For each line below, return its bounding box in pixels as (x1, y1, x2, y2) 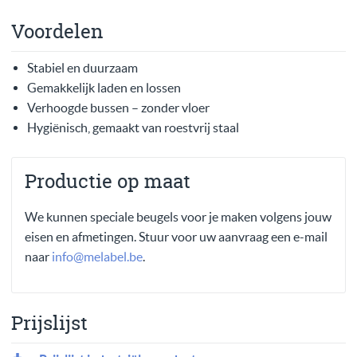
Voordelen (11, 18, 103, 45)
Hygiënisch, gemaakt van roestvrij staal (27, 120, 239, 135)
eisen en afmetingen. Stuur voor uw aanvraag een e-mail (25, 229, 328, 245)
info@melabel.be (52, 249, 143, 265)
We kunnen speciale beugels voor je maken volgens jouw (25, 210, 331, 225)
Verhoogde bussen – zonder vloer (27, 100, 210, 116)
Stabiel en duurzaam (27, 61, 138, 76)
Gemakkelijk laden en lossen (27, 80, 181, 96)
